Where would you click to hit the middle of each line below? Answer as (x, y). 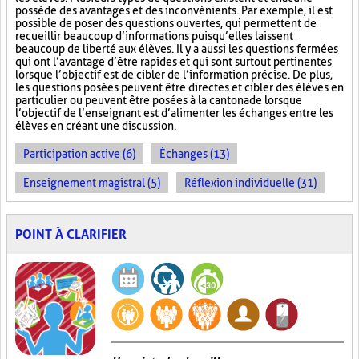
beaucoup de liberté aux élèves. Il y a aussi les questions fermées (177, 49)
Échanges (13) (194, 154)
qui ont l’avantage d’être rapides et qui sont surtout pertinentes (173, 62)
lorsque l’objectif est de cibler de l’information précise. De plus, (174, 75)
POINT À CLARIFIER (71, 234)
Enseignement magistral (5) (92, 183)
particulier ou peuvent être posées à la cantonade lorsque (159, 100)
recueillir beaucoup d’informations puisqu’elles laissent (154, 36)
